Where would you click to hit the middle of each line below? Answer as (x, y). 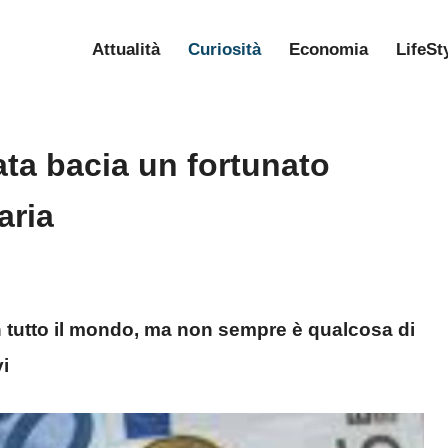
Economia (328, 49)
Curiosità (224, 49)
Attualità (126, 49)
